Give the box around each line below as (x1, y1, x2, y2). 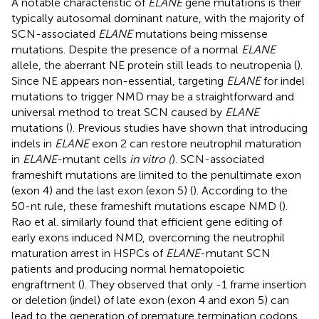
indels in (11, 136, 55, 150)
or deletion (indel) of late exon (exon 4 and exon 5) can (11, 293, 289, 307)
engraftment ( (11, 277, 81, 291)
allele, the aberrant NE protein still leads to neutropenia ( (11, 58, 297, 72)
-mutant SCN (200, 246, 271, 260)
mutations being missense (132, 26, 268, 41)
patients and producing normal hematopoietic (11, 261, 245, 276)
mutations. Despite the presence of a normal (11, 42, 241, 56)
